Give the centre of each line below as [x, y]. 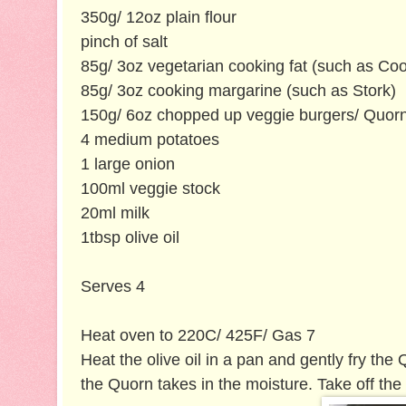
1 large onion [127, 164]
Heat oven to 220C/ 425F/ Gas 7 [198, 336]
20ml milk [115, 213]
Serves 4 [112, 287]
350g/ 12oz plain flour [158, 18]
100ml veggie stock [150, 189]
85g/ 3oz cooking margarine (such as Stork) [238, 91]
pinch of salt [124, 42]
